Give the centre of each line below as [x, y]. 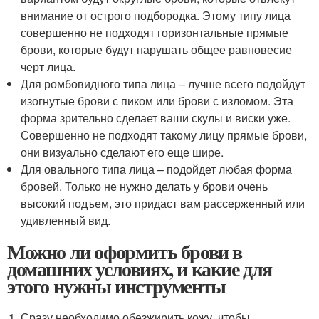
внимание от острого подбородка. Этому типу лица [156, 15]
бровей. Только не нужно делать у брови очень [145, 186]
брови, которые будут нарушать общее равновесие [157, 49]
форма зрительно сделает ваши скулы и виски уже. [156, 118]
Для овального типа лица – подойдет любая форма [157, 169]
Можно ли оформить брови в [125, 252]
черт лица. [48, 67]
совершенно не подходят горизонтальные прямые [155, 32]
